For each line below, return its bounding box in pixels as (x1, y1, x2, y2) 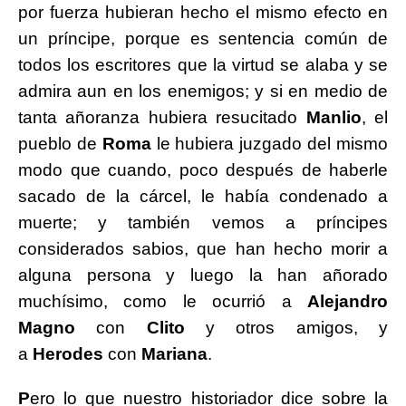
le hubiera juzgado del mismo (150, 134, 389, 154)
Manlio (305, 108, 362, 128)
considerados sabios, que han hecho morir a (18, 239, 388, 259)
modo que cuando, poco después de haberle (18, 160, 388, 180)
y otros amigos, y (184, 318, 389, 338)
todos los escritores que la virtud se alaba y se (18, 55, 388, 75)
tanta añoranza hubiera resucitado (18, 108, 306, 128)
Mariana (141, 344, 208, 364)
